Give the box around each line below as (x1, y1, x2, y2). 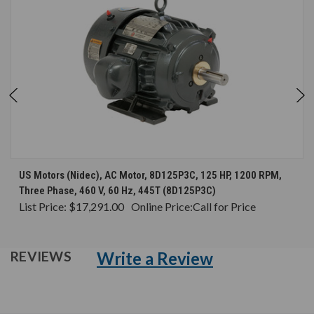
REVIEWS (11, 248, 74, 265)
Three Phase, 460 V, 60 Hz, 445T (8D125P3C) (19, 184, 216, 198)
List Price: (19, 200, 69, 214)
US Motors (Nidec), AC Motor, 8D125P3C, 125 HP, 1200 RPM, (19, 169, 282, 182)
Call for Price (193, 200, 256, 214)
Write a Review (97, 248, 213, 269)
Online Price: (131, 200, 193, 214)
